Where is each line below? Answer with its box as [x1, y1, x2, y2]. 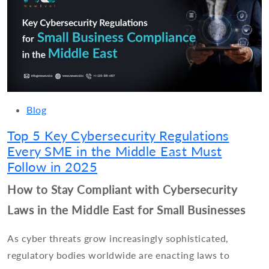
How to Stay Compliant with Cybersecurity [7, 183, 237, 197]
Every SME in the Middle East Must [7, 144, 222, 160]
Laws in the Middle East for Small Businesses [7, 203, 245, 217]
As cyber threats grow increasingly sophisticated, [7, 232, 229, 244]
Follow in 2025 [7, 159, 97, 175]
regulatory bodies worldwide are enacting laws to [7, 249, 229, 261]
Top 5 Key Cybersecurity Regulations [7, 128, 229, 144]
